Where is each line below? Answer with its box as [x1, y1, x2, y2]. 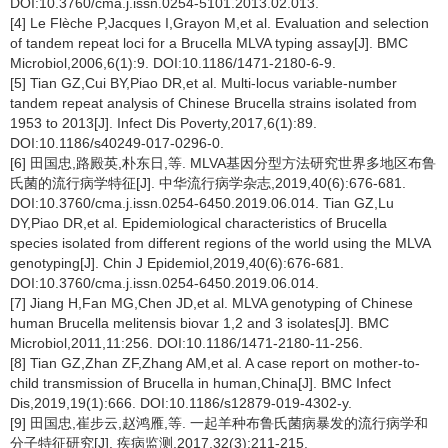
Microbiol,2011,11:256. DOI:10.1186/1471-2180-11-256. [10, 335, 363, 351]
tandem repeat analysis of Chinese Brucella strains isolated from [10, 95, 417, 111]
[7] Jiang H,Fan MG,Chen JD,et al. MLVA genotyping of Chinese [10, 295, 413, 311]
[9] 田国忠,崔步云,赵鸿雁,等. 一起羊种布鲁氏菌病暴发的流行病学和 [10, 415, 428, 431]
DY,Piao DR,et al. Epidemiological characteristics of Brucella [10, 215, 387, 231]
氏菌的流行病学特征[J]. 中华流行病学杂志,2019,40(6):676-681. [10, 175, 406, 191]
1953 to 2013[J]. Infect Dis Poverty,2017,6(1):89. [10, 115, 317, 131]
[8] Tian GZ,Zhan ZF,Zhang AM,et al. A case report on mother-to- [10, 355, 420, 371]
